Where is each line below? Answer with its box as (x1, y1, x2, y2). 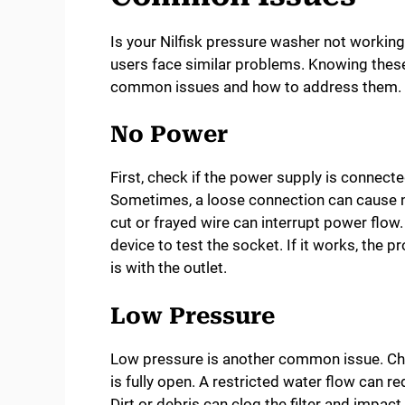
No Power (110, 121, 228, 148)
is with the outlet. (110, 259, 227, 278)
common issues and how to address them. (110, 77, 401, 96)
